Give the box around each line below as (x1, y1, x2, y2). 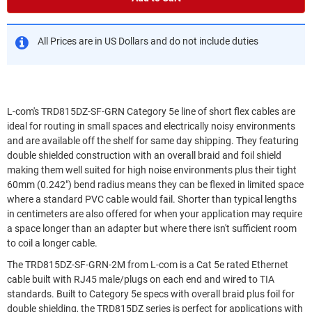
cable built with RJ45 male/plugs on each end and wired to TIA (7, 273, 274, 286)
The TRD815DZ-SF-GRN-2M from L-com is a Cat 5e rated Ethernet (7, 258, 288, 271)
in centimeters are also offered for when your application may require (7, 208, 302, 220)
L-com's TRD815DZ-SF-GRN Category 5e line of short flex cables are (7, 105, 295, 118)
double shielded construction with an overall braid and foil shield (7, 149, 281, 162)
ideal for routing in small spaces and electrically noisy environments (7, 120, 295, 132)
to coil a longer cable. (7, 237, 97, 249)
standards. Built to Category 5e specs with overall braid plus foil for (7, 288, 56, 300)
